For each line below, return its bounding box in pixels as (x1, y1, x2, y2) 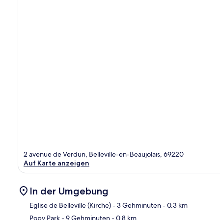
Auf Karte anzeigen (24, 158, 89, 167)
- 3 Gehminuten (111, 200, 161, 210)
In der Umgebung (29, 185, 109, 197)
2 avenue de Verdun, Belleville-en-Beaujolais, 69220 (24, 149, 184, 159)
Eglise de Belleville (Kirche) (29, 200, 111, 210)
